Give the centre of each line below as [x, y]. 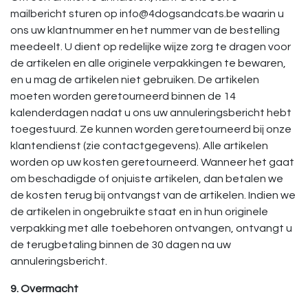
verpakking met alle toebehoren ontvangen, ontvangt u [151, 228]
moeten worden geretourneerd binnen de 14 [123, 96]
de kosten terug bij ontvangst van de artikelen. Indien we [153, 195]
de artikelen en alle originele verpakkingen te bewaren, [148, 63]
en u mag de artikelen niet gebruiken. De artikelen [135, 80]
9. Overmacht [44, 289]
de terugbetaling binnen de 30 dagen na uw [121, 245]
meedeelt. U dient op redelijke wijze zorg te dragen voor [151, 47]
